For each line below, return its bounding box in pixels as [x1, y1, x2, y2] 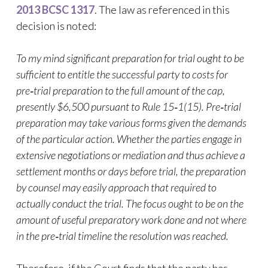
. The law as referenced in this [95, 3, 230, 16]
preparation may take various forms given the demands [16, 116, 246, 129]
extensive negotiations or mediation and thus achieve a [16, 148, 245, 162]
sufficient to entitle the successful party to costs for [16, 68, 228, 81]
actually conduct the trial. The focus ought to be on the [16, 197, 243, 210]
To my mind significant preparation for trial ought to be [16, 51, 244, 65]
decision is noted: [16, 19, 96, 32]
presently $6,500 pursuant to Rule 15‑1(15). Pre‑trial [16, 100, 241, 113]
